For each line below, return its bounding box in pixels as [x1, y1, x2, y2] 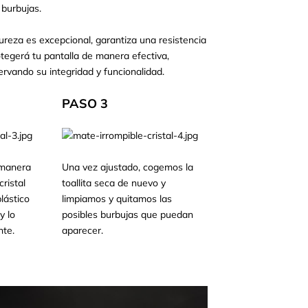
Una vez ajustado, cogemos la [62, 161, 194, 173]
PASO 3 [62, 96, 109, 111]
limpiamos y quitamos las [62, 192, 173, 205]
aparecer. [62, 224, 104, 236]
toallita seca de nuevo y [62, 177, 166, 189]
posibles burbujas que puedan [62, 208, 194, 221]
